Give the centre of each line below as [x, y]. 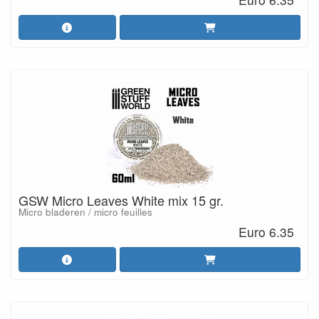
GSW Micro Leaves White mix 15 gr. [121, 200]
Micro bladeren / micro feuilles [85, 212]
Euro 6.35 [267, 231]
